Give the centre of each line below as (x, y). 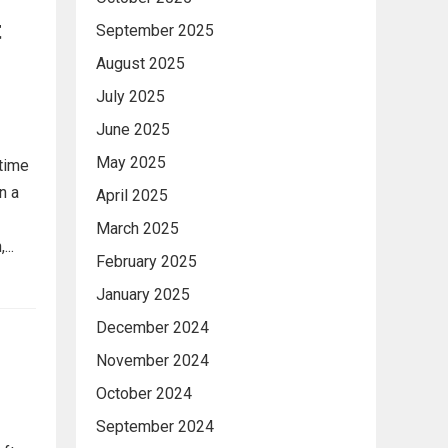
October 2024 (144, 393)
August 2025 (140, 63)
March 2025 (137, 228)
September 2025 (155, 30)
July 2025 (130, 96)
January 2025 (143, 294)
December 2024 (152, 327)
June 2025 (133, 129)
